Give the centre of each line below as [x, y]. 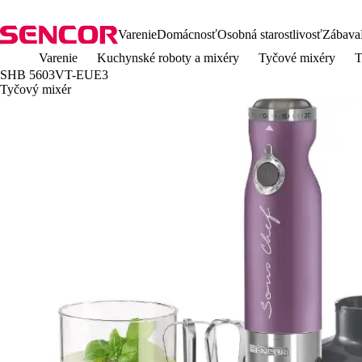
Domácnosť [187, 34]
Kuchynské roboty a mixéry [168, 58]
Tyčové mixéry [297, 58]
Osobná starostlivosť [270, 34]
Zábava [341, 34]
